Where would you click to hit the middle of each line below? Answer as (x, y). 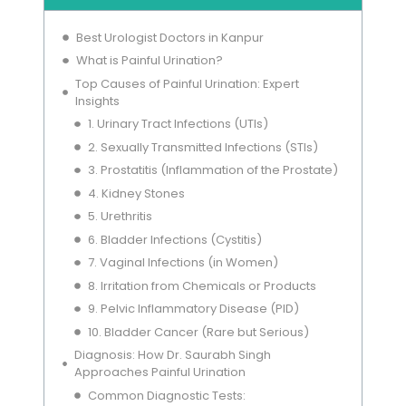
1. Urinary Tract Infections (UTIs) (178, 124)
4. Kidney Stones (136, 193)
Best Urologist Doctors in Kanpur (169, 37)
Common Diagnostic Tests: (166, 395)
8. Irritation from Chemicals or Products (202, 285)
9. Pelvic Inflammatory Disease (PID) (193, 309)
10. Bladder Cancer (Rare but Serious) (198, 332)
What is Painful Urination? (149, 61)
